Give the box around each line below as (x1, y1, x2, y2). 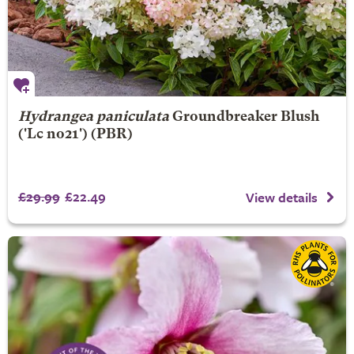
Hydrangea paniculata (17, 111, 169, 125)
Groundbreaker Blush (171, 111, 319, 125)
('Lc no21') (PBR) (17, 128, 133, 142)
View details (246, 187, 318, 208)
